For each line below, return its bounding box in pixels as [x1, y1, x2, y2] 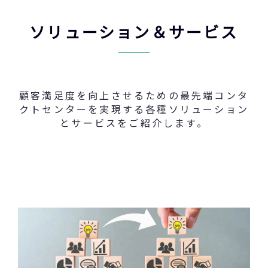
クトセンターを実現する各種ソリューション [19, 102, 249, 117]
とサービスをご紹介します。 [60, 115, 208, 130]
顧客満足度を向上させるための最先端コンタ [19, 88, 249, 103]
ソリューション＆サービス [29, 20, 239, 43]
